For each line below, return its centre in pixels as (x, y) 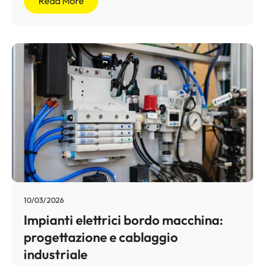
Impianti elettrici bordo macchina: (123, 220)
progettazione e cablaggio (101, 237)
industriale (56, 254)
